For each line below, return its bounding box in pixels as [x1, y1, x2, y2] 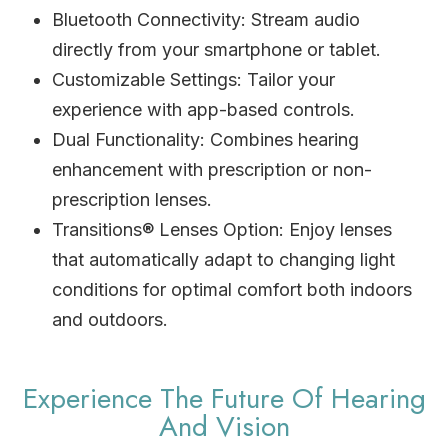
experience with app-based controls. [52, 98, 356, 120]
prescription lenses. [52, 188, 213, 210]
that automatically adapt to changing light [52, 248, 396, 270]
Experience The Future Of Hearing [22, 377, 426, 419]
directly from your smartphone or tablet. [52, 38, 382, 60]
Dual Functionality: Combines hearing [52, 128, 360, 150]
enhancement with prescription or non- [52, 158, 373, 180]
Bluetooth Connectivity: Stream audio [52, 8, 361, 30]
